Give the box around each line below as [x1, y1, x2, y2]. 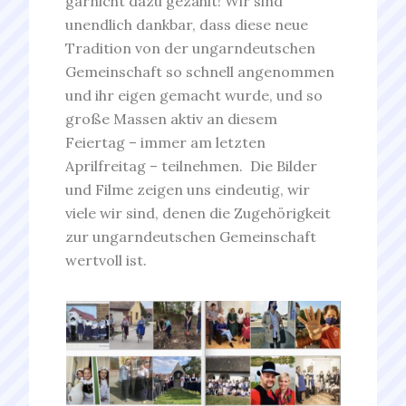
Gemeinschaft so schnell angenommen [65, 63, 335, 81]
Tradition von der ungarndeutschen [65, 39, 316, 57]
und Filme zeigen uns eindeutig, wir [65, 180, 311, 198]
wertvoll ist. [65, 251, 148, 269]
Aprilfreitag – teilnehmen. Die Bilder [65, 157, 318, 175]
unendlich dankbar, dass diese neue [65, 15, 309, 34]
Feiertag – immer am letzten [65, 133, 266, 151]
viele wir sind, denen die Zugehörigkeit [65, 204, 332, 222]
